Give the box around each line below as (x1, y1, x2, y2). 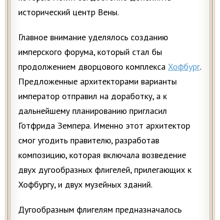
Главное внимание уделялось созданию (18, 31, 168, 43)
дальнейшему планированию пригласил (18, 105, 167, 117)
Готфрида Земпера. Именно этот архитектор (18, 120, 190, 132)
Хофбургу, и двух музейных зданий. (18, 179, 152, 191)
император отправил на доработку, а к (18, 90, 167, 102)
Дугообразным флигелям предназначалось (18, 204, 182, 216)
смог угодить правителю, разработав (18, 135, 159, 146)
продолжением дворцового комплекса (18, 61, 168, 73)
